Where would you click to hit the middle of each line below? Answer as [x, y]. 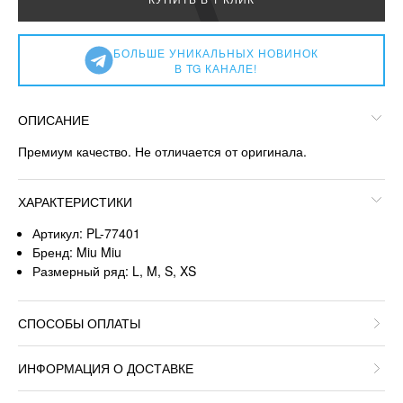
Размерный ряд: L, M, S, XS [115, 271]
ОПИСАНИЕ [54, 120]
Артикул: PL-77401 [87, 233]
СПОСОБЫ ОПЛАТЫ [79, 322]
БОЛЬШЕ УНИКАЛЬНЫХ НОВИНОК [215, 53]
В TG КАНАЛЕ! [215, 68]
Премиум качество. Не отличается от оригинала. [162, 152]
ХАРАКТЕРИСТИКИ [75, 202]
